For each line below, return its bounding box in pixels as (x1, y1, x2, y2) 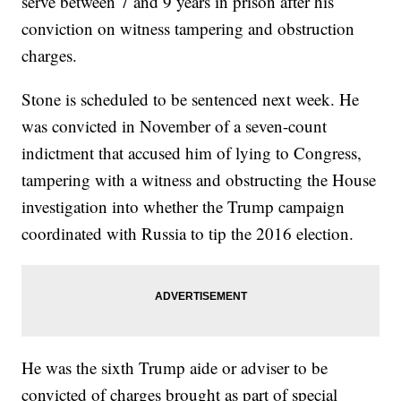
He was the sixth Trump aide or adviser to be (21, 356, 328, 380)
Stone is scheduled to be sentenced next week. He (21, 88, 360, 111)
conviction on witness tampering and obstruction (21, 17, 355, 40)
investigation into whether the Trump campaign (21, 195, 346, 218)
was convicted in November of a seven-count (21, 115, 328, 138)
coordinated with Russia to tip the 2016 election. (21, 222, 354, 245)
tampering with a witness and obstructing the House (21, 168, 377, 192)
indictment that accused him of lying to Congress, (21, 141, 363, 165)
